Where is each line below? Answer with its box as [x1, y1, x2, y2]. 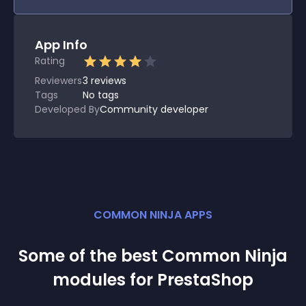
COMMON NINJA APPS [94, 207, 212, 223]
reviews [91, 74, 126, 87]
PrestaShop [157, 268, 253, 291]
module [53, 268, 117, 291]
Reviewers [35, 74, 82, 87]
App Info [35, 36, 87, 53]
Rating [35, 54, 65, 68]
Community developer [100, 102, 208, 116]
